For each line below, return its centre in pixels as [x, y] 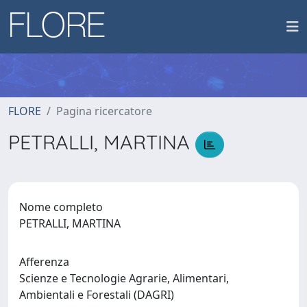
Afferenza [44, 261]
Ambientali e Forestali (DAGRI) [99, 294]
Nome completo [61, 207]
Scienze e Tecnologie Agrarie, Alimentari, [124, 278]
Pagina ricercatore [104, 111]
